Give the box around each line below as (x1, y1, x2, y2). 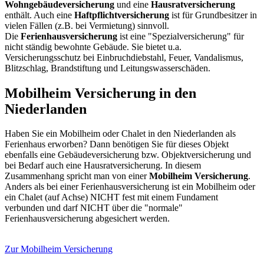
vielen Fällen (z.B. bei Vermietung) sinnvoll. (5, 20, 169, 31)
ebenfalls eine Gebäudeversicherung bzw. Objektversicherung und (5, 150, 251, 160)
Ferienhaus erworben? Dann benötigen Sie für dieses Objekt (5, 139, 229, 150)
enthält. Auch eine (5, 9, 74, 20)
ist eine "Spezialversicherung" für (117, 31, 244, 41)
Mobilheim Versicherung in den (5, 85, 196, 101)
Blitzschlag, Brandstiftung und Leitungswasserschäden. (5, 62, 210, 73)
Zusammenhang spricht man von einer (5, 171, 149, 181)
